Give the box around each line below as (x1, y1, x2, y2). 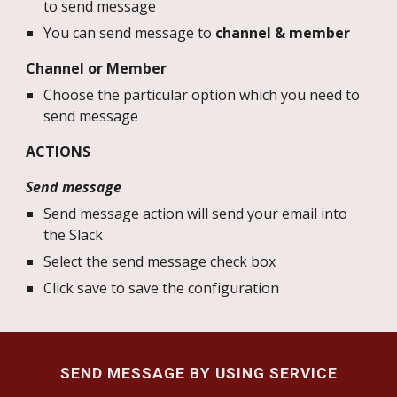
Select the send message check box (43, 251, 276, 271)
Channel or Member (26, 58, 167, 78)
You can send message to (43, 22, 216, 43)
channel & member (215, 22, 351, 43)
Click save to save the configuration (43, 277, 280, 298)
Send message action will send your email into (43, 203, 348, 223)
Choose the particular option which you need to (43, 84, 361, 105)
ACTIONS (26, 141, 91, 161)
